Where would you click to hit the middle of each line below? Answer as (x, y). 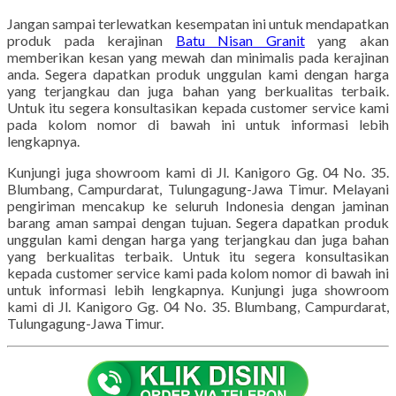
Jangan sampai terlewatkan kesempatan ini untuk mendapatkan (198, 23)
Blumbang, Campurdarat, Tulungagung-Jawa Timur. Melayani (198, 188)
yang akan (347, 40)
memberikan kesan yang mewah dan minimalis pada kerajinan (198, 57)
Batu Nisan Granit (240, 40)
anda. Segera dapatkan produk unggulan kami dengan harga (198, 73)
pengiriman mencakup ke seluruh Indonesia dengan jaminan (198, 205)
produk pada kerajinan (91, 40)
